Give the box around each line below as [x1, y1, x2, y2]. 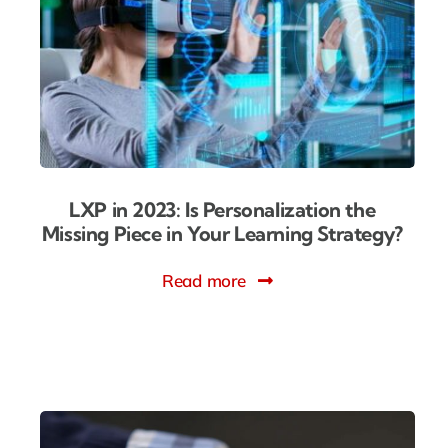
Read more [161, 269, 246, 291]
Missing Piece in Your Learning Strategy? [41, 220, 403, 246]
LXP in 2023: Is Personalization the [69, 196, 376, 222]
